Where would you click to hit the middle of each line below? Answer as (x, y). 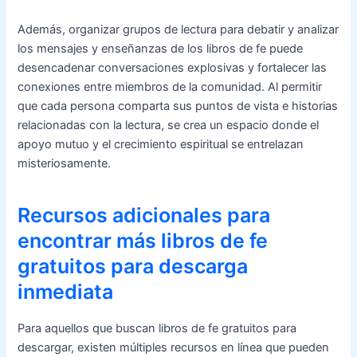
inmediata (66, 292)
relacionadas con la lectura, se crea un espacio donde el (169, 125)
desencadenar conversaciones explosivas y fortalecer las (173, 67)
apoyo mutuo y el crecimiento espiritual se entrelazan (161, 144)
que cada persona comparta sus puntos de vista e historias (178, 106)
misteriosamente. (65, 163)
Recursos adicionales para (144, 216)
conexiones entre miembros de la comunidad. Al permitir (170, 86)
